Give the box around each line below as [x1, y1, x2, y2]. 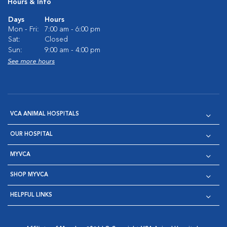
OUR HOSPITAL [10, 131, 53, 137]
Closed [45, 35, 68, 43]
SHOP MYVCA [10, 172, 48, 178]
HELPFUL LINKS [10, 192, 52, 198]
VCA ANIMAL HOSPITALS [10, 111, 79, 117]
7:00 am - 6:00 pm [45, 25, 100, 33]
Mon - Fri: [8, 25, 39, 33]
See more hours [8, 58, 55, 65]
